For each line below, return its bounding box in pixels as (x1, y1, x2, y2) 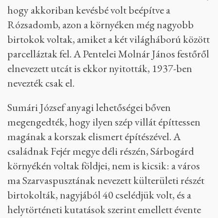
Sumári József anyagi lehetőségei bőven (7, 100, 171, 115)
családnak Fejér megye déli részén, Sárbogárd (7, 144, 194, 159)
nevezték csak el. (7, 76, 74, 91)
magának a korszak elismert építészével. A (7, 129, 181, 144)
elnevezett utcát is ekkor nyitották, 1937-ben (7, 61, 192, 76)
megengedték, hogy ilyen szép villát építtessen (7, 115, 200, 129)
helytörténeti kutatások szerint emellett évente (7, 202, 201, 217)
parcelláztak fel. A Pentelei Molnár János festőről (7, 47, 209, 61)
